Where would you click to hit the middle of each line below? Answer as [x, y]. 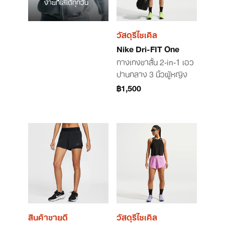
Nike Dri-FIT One [148, 48]
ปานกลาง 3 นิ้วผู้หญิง [152, 73]
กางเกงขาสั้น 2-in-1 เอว [155, 61]
